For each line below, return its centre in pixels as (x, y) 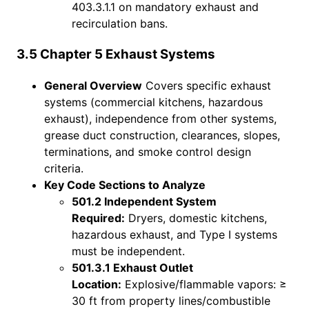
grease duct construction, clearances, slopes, (162, 135)
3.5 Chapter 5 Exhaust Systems (116, 54)
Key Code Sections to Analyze (125, 185)
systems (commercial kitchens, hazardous (153, 102)
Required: (98, 218)
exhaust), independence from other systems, (160, 118)
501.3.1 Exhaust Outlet (132, 267)
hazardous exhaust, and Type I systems (175, 234)
